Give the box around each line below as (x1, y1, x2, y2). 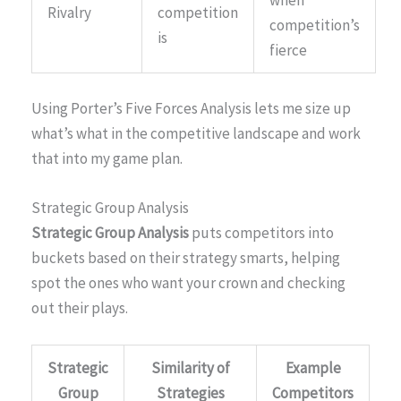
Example (285, 358, 341, 379)
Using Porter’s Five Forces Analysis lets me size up (31, 98, 351, 119)
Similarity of (150, 358, 230, 379)
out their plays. (31, 298, 128, 319)
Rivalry (47, 2, 91, 22)
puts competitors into (189, 223, 334, 243)
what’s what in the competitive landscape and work (31, 124, 361, 144)
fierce (269, 39, 307, 60)
